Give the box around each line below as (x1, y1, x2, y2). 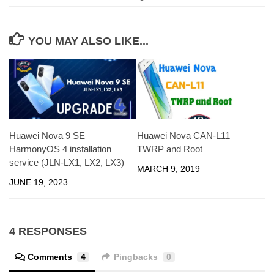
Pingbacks (114, 251, 158, 262)
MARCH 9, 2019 (137, 163, 200, 174)
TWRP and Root (137, 143, 202, 154)
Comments (28, 251, 72, 262)
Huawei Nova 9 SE (9, 130, 85, 141)
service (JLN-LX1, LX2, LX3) (9, 157, 124, 168)
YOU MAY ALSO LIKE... (28, 34, 149, 47)
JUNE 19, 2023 (9, 177, 68, 187)
